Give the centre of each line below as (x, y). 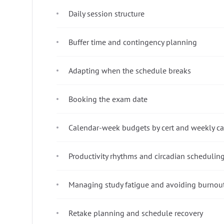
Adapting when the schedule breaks (130, 70)
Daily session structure (106, 13)
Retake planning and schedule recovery (136, 213)
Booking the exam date (108, 99)
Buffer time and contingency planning (133, 42)
